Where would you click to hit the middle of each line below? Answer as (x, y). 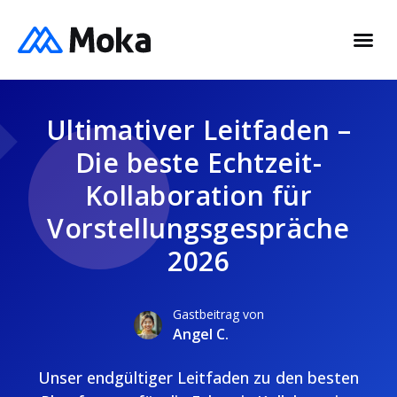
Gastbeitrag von (218, 314)
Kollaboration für (198, 195)
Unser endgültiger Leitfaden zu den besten (198, 378)
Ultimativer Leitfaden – (198, 130)
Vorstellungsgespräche (198, 228)
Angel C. (200, 334)
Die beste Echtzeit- (198, 163)
